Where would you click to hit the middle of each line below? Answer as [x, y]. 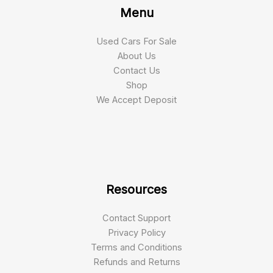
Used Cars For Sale [136, 41]
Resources [136, 189]
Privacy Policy [136, 233]
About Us [136, 56]
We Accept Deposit [136, 100]
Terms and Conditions [136, 247]
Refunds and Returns [136, 262]
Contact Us [136, 70]
